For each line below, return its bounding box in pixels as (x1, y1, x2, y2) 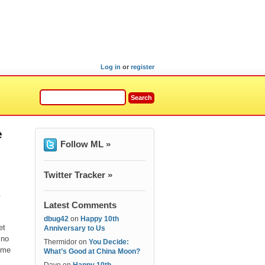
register (131, 63, 154, 70)
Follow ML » (60, 139, 111, 149)
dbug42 (44, 215, 69, 223)
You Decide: (89, 238, 129, 246)
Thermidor (44, 238, 77, 246)
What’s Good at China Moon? (44, 247, 140, 256)
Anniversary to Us (44, 224, 105, 232)
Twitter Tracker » (44, 170, 112, 180)
